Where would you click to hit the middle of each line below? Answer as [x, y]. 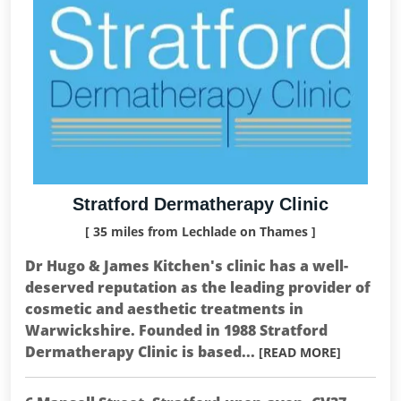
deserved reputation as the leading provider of [198, 287]
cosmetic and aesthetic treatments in [164, 309]
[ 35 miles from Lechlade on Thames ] [200, 231]
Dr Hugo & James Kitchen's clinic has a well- [187, 266]
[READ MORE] [300, 352]
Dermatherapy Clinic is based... [142, 352]
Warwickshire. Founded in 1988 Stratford [176, 330]
